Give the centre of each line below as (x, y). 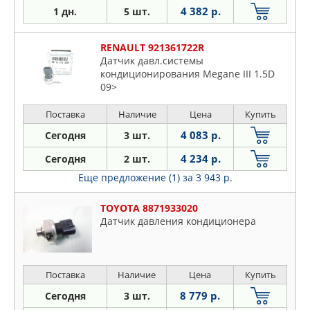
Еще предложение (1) (130, 178)
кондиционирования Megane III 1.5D (188, 74)
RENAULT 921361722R (152, 48)
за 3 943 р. (207, 178)
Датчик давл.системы (152, 61)
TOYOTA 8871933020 (149, 208)
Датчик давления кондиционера (178, 221)
